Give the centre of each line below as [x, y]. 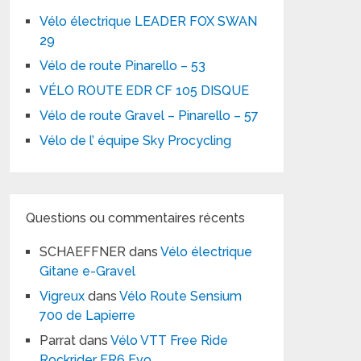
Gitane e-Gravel [88, 271]
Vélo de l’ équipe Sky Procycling [136, 141]
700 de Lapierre [88, 315]
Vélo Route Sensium [181, 296]
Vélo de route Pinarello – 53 [123, 66]
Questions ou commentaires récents [136, 218]
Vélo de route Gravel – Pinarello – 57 [149, 116]
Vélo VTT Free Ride [170, 340]
